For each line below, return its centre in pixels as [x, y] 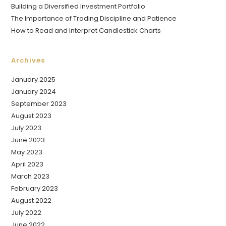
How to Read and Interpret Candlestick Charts [86, 31]
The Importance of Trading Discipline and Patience [94, 19]
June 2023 [28, 140]
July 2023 [26, 128]
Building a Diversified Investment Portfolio [78, 7]
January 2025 [34, 80]
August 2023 [32, 116]
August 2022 [32, 201]
